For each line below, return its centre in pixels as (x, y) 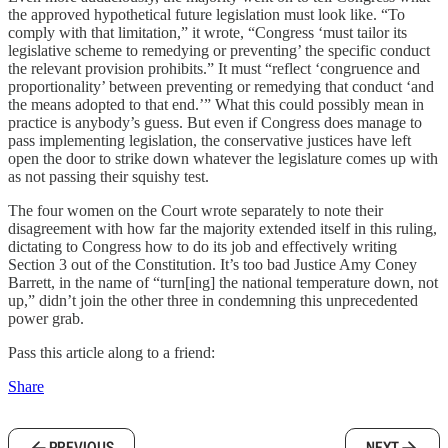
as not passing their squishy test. (108, 176)
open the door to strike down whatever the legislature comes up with (223, 158)
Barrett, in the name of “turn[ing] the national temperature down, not (223, 282)
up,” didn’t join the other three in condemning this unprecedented (213, 300)
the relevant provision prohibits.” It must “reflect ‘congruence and (214, 68)
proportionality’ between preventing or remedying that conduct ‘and (221, 86)
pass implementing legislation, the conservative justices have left (209, 140)
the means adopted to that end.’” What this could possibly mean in (216, 104)
